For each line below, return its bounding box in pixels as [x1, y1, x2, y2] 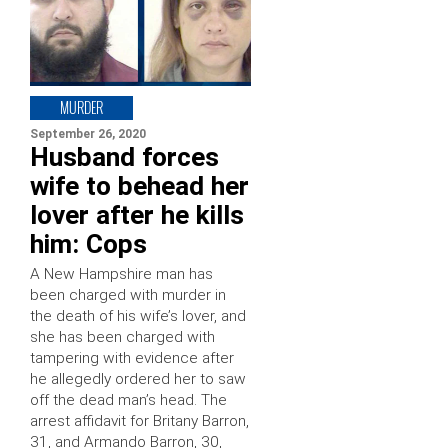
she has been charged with [30, 327, 215, 346]
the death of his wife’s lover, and [30, 306, 246, 325]
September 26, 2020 [30, 126, 146, 141]
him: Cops [30, 228, 147, 259]
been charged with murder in [30, 285, 226, 304]
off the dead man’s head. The [30, 390, 227, 409]
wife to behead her [30, 170, 249, 201]
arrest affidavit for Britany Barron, [30, 411, 249, 430]
